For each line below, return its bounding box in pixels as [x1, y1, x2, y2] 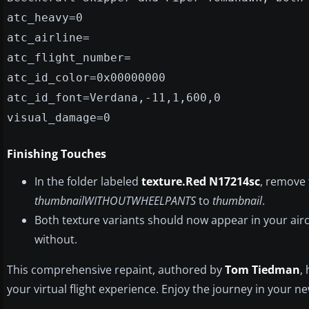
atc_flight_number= [7, 50, 131, 64]
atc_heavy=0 [7, 10, 83, 24]
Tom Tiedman [225, 261, 300, 277]
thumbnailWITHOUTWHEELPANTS [34, 192, 196, 208]
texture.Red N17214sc [141, 173, 260, 189]
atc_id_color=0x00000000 [7, 70, 166, 84]
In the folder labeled [34, 173, 141, 189]
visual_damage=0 [7, 110, 110, 124]
